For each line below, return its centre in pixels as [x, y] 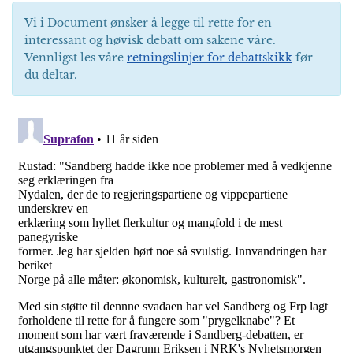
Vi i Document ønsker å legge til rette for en [148, 23]
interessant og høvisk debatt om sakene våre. [150, 41]
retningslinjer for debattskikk [210, 58]
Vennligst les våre [76, 58]
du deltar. [51, 75]
